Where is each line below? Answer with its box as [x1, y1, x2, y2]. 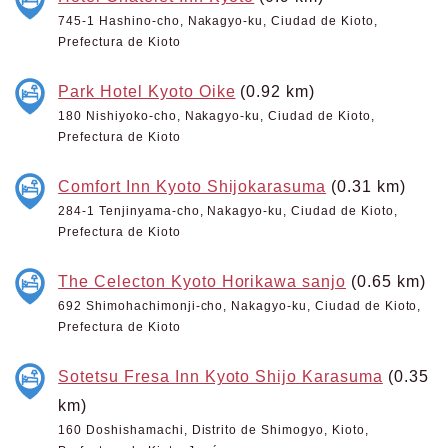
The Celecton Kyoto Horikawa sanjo [58, 272, 347, 290]
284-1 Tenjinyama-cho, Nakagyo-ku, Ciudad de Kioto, [58, 204, 398, 218]
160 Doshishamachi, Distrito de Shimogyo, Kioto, [58, 423, 369, 437]
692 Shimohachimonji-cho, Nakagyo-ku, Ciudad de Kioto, [58, 299, 422, 313]
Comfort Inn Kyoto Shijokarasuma [58, 177, 327, 195]
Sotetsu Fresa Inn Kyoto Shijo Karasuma [58, 367, 383, 385]
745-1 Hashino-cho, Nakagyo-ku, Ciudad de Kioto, [58, 14, 378, 28]
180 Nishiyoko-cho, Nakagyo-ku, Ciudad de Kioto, [58, 109, 375, 123]
